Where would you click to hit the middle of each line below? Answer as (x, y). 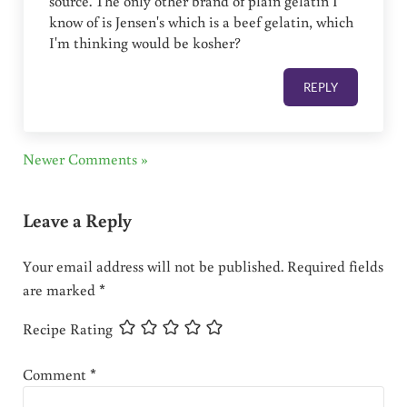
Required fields (335, 267)
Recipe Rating (67, 328)
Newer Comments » (85, 159)
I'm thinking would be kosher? (145, 42)
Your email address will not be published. (153, 267)
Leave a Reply (77, 220)
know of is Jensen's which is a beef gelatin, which (202, 21)
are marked (60, 290)
